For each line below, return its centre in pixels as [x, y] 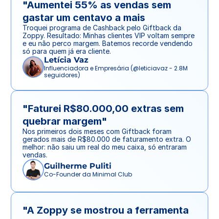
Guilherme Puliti [78, 166]
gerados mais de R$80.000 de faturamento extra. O [107, 139]
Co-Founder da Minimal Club [88, 174]
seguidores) [62, 75]
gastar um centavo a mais [84, 18]
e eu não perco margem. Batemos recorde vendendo [108, 43]
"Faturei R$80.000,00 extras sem [103, 109]
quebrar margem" [65, 121]
